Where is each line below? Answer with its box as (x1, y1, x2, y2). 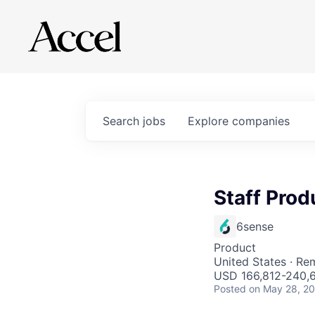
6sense (236, 219, 274, 233)
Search (103, 114, 143, 128)
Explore (188, 114, 232, 128)
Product (214, 240, 256, 255)
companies (232, 114, 290, 128)
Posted (214, 283, 246, 295)
